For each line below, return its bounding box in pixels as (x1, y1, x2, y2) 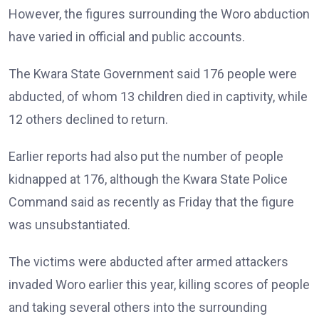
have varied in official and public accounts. (9, 29, 245, 44)
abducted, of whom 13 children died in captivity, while (9, 89, 308, 104)
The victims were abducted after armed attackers (9, 254, 288, 269)
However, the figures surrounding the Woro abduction (9, 6, 310, 21)
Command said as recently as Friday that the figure (9, 194, 294, 209)
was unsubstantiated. (9, 217, 130, 232)
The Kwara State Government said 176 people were (9, 66, 297, 81)
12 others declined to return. (9, 112, 168, 127)
